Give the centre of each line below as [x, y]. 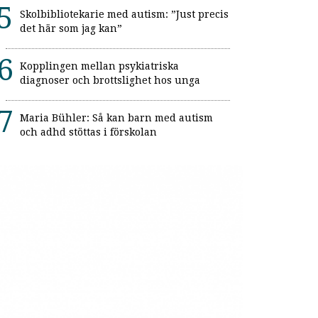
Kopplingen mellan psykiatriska [99, 66]
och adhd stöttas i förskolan [88, 132]
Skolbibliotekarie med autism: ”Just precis [124, 15]
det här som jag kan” [71, 29]
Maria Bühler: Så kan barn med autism [116, 118]
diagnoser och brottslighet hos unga [110, 81]
